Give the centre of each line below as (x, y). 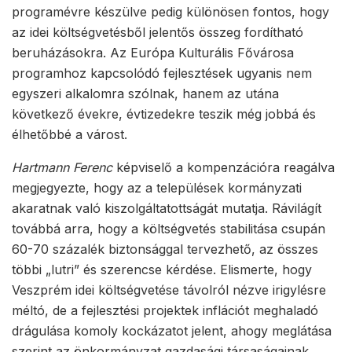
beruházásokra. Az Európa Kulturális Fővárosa (153, 52)
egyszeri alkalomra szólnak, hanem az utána (145, 93)
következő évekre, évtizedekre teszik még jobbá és (164, 114)
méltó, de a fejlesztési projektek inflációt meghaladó (165, 310)
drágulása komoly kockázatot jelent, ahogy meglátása (172, 330)
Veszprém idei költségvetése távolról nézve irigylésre (169, 290)
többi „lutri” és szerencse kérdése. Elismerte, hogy (162, 269)
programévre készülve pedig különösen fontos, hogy (170, 11)
